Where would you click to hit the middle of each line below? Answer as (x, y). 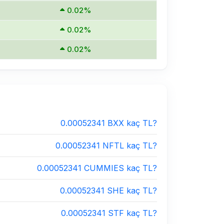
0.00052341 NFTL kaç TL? (106, 145)
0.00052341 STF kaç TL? (109, 213)
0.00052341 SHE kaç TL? (108, 190)
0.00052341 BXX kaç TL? (109, 123)
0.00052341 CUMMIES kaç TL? (97, 168)
